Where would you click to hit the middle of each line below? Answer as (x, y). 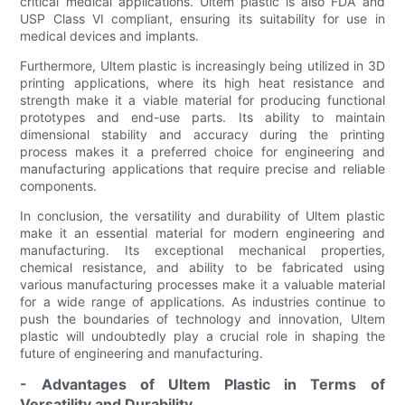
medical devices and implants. (110, 35)
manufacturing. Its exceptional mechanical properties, (202, 250)
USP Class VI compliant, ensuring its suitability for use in (202, 18)
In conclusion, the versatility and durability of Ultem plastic (202, 215)
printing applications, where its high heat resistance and (202, 82)
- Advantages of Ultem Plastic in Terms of (202, 384)
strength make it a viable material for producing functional (202, 99)
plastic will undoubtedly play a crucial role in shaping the (202, 335)
